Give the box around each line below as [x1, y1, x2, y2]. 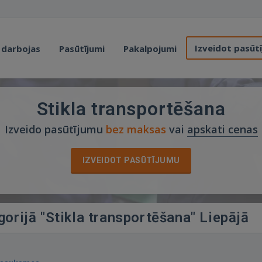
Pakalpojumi [123, 43, 177, 54]
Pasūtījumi [59, 43, 105, 54]
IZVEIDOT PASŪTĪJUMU [82, 156, 180, 165]
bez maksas [105, 122, 166, 136]
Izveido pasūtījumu [4, 122, 106, 136]
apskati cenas [187, 122, 258, 136]
